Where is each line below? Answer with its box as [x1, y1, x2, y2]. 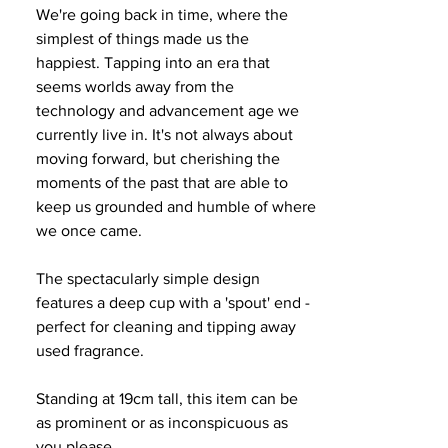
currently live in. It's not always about [36, 126, 293, 143]
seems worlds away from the [36, 78, 234, 95]
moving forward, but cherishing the [36, 150, 280, 167]
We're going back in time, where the [36, 6, 288, 23]
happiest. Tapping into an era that [36, 54, 270, 71]
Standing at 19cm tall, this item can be [36, 390, 298, 407]
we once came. [36, 222, 146, 239]
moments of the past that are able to [36, 174, 288, 191]
